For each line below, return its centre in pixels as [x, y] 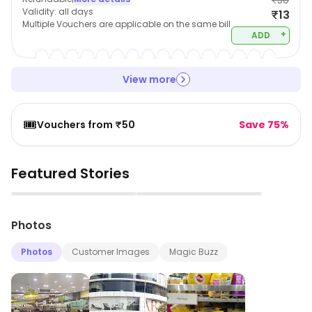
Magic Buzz [194, 252]
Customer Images [111, 252]
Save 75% [264, 125]
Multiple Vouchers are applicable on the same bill [126, 24]
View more [149, 79]
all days [76, 11]
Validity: [40, 11]
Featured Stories [70, 173]
